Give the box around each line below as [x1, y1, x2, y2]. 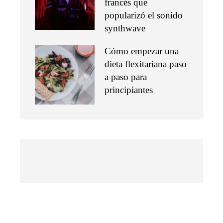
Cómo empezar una [105, 46, 179, 57]
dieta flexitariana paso [105, 59, 187, 70]
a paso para [105, 72, 147, 83]
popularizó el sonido [105, 10, 183, 21]
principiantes [105, 85, 153, 96]
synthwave [105, 23, 145, 34]
